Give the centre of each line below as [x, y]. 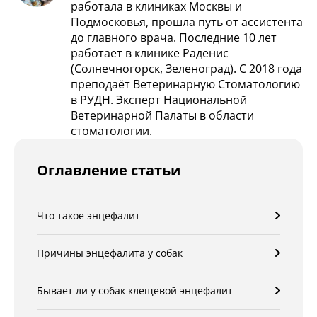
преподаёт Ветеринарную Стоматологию [185, 85]
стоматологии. [111, 131]
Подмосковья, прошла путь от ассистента [187, 22]
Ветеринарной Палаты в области [162, 116]
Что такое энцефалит [88, 216]
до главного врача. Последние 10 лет [174, 38]
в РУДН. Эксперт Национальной [159, 100]
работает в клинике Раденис [150, 53]
